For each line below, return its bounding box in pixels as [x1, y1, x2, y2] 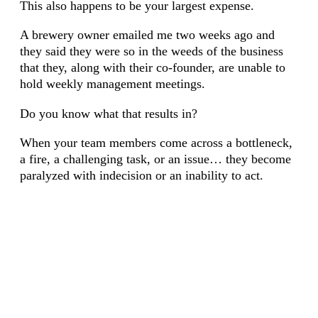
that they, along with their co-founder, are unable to [19, 60, 285, 75]
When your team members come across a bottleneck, [19, 135, 292, 150]
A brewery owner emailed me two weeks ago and [19, 28, 275, 43]
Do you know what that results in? [19, 106, 197, 121]
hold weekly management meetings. [19, 77, 205, 92]
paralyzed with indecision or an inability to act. [19, 168, 263, 182]
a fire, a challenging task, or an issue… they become [19, 151, 291, 166]
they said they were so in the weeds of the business [19, 44, 283, 59]
